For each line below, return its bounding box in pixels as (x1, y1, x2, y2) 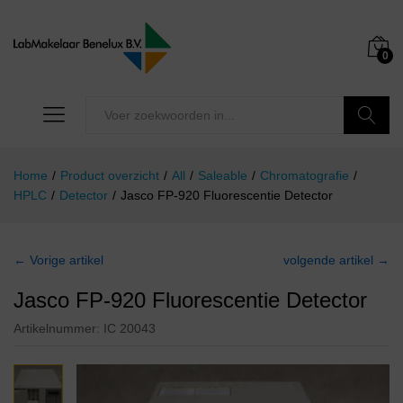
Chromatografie (260, 168, 349, 184)
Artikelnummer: (13, 321, 103, 336)
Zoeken (344, 146, 390, 161)
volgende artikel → (283, 253, 390, 268)
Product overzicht (60, 168, 159, 184)
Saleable (198, 168, 247, 184)
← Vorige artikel (13, 253, 103, 268)
